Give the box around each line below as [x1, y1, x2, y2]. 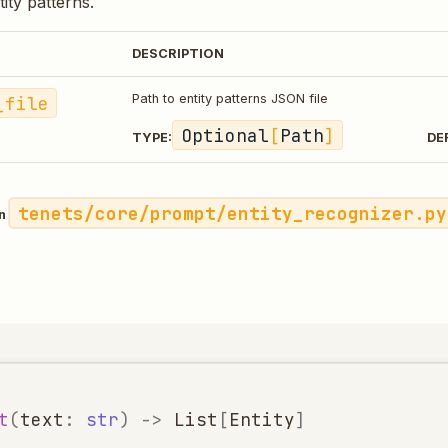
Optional [180, 123, 269, 147]
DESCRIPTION [132, 46, 224, 61]
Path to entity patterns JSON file [132, 91, 328, 106]
